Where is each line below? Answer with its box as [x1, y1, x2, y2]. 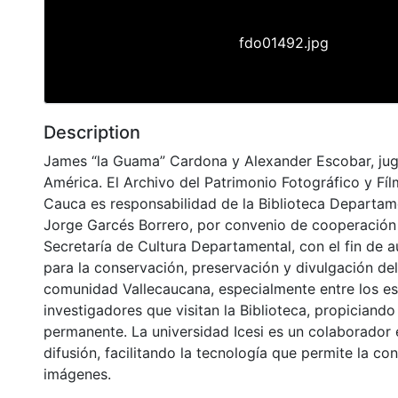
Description [44, 121, 140, 143]
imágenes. [44, 364, 111, 383]
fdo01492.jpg [238, 33, 329, 52]
